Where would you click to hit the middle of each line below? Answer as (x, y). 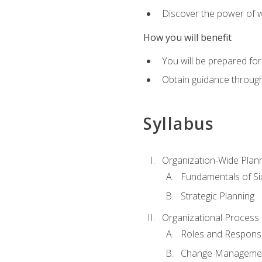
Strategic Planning (217, 196)
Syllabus (178, 123)
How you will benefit (187, 37)
